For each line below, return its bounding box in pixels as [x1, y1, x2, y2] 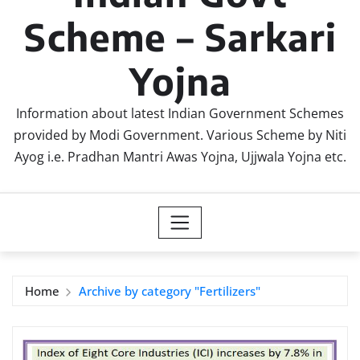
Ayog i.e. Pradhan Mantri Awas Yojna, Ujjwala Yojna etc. [14, 147, 346, 166]
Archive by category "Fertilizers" [78, 282, 260, 299]
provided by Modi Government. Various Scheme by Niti [14, 125, 346, 144]
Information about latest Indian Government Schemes [16, 104, 344, 122]
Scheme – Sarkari [23, 13, 337, 59]
